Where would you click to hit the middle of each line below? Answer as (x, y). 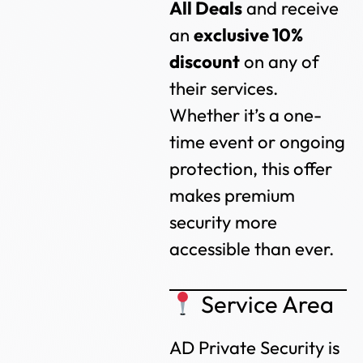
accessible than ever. (252, 248)
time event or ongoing (258, 141)
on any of (280, 61)
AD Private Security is (255, 348)
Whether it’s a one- (246, 115)
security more (224, 222)
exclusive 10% (249, 34)
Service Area (265, 305)
